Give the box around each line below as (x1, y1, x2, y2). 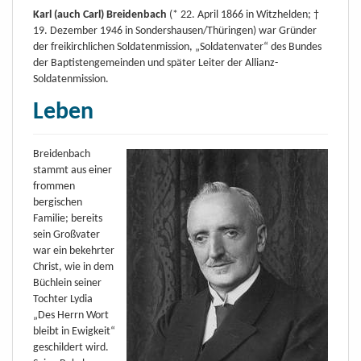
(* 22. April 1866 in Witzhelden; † (167, 8, 319, 21)
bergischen (33, 196, 82, 209)
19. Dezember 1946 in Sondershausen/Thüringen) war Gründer (33, 24, 317, 37)
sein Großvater (33, 228, 100, 241)
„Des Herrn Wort (33, 309, 109, 322)
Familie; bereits (33, 212, 102, 225)
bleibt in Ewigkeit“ (33, 325, 115, 338)
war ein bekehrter (33, 244, 114, 257)
